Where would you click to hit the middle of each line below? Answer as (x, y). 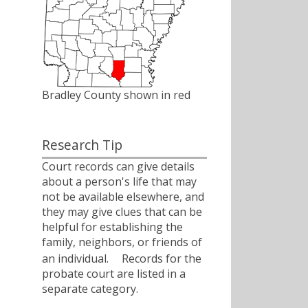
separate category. (90, 288)
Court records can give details (118, 166)
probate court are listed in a (114, 273)
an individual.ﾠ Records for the (122, 258)
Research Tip (82, 145)
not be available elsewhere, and (123, 196)
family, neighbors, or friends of (122, 242)
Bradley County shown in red (116, 95)
